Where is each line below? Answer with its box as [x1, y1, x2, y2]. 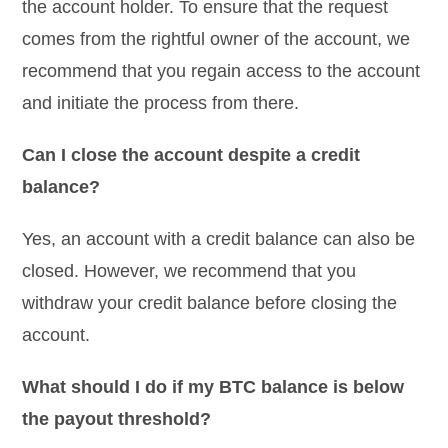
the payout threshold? [22, 408, 212, 429]
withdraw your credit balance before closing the [22, 292, 398, 313]
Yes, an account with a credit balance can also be [22, 228, 416, 249]
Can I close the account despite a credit [22, 144, 361, 165]
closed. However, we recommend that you [22, 260, 357, 281]
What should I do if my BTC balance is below [22, 376, 405, 397]
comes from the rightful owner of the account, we [22, 28, 411, 49]
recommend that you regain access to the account [22, 60, 421, 81]
